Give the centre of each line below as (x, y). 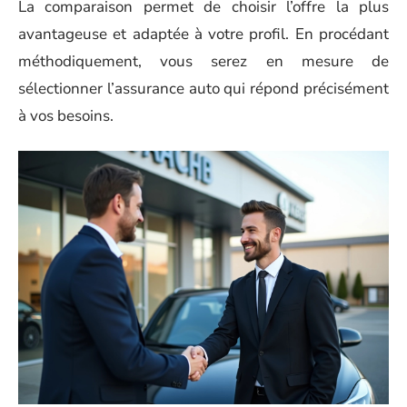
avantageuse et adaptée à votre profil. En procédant (203, 34)
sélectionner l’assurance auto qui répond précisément (203, 89)
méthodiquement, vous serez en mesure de (203, 61)
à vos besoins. (66, 116)
